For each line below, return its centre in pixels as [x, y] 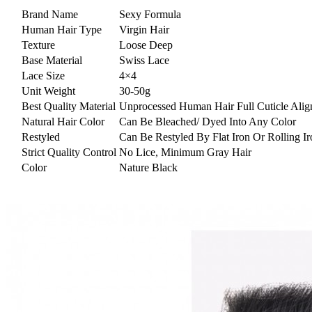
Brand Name [50, 14]
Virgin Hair [144, 30]
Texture [38, 45]
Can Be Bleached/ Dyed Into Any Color [208, 122]
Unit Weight [48, 91]
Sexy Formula [150, 14]
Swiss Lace [144, 60]
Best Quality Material [69, 106]
